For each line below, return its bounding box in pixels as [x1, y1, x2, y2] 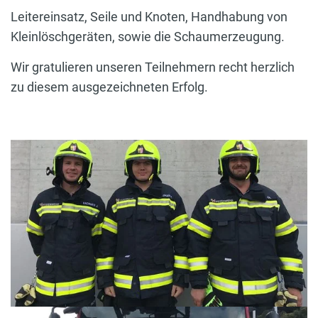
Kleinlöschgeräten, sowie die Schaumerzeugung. [11, 28, 285, 44]
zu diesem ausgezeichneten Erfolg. [11, 79, 208, 94]
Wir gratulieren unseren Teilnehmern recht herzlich [11, 59, 295, 75]
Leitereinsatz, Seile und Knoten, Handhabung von [11, 9, 287, 24]
